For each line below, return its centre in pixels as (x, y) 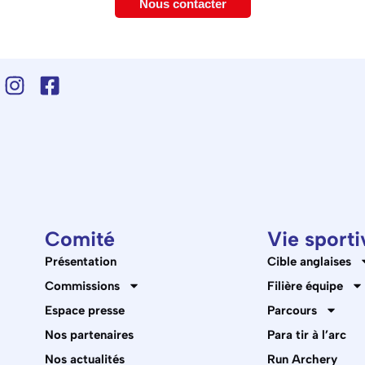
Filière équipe (305, 286)
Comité (80, 238)
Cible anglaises (309, 261)
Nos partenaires (89, 334)
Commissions (82, 286)
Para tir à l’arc (307, 334)
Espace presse (85, 310)
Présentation (81, 261)
